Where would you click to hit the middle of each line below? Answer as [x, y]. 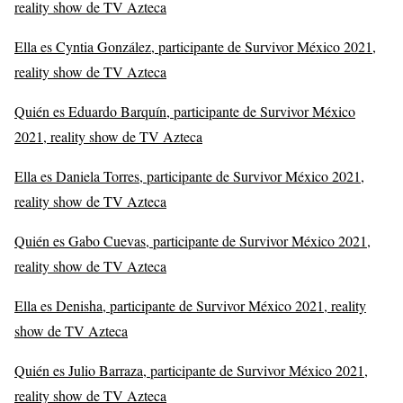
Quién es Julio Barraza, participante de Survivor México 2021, [191, 371]
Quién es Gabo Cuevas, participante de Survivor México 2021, [193, 241]
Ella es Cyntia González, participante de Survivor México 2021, [195, 47]
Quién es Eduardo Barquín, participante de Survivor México [185, 112]
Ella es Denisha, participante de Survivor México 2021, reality [190, 306]
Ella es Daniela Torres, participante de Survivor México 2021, [189, 176]
